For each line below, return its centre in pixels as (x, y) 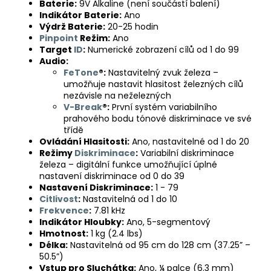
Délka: (54, 245)
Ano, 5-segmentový (168, 222)
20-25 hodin (133, 27)
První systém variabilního (165, 107)
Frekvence (64, 211)
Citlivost (59, 199)
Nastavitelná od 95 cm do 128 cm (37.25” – (160, 245)
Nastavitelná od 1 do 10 (130, 199)
